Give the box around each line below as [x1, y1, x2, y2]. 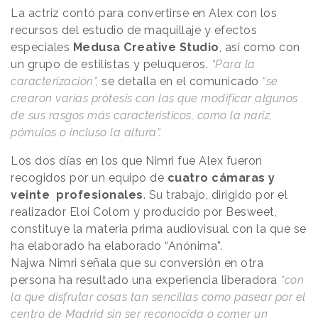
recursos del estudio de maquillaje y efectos [11, 23, 257, 37]
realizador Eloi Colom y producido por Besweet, [11, 204, 277, 219]
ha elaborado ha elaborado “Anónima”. [11, 238, 226, 253]
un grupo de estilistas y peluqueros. [11, 57, 212, 71]
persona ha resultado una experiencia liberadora [11, 273, 280, 287]
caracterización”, [11, 74, 99, 88]
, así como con [219, 40, 300, 54]
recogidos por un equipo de [11, 170, 168, 185]
